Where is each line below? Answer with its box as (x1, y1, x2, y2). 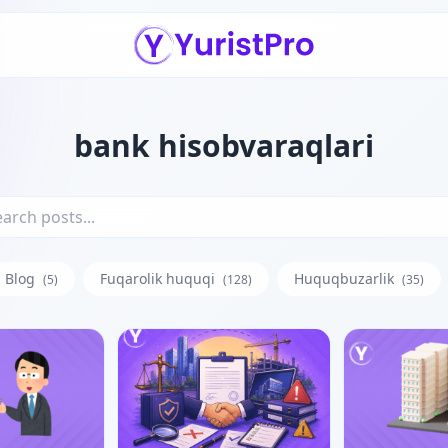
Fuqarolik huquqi (100, 269, 219, 288)
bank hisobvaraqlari (74, 125, 374, 166)
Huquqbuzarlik (294, 269, 398, 288)
